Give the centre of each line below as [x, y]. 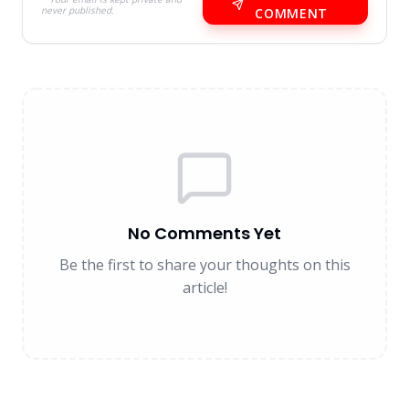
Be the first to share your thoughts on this [204, 265]
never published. [78, 10]
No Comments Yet [204, 233]
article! [204, 288]
